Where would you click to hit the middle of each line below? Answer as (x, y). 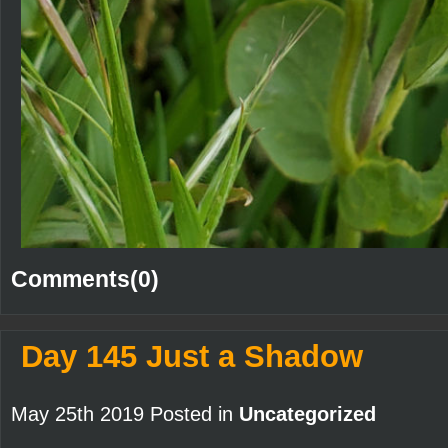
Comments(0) (85, 279)
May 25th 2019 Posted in (125, 414)
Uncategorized (307, 414)
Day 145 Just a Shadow (192, 357)
